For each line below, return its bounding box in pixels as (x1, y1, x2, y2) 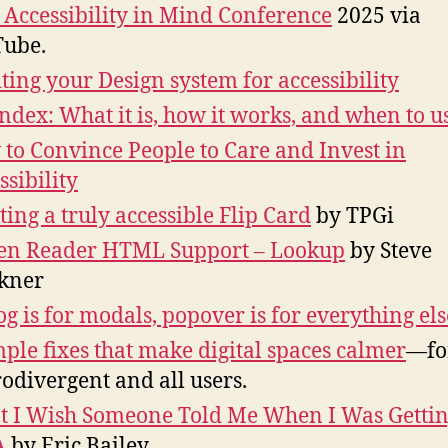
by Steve (345, 237, 432, 265)
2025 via (332, 2, 421, 30)
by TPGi (311, 202, 394, 230)
